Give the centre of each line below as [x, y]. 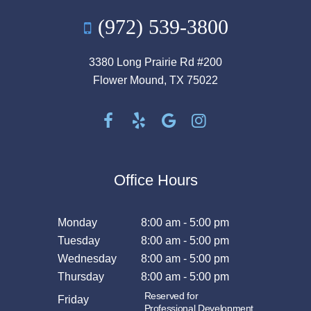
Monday [77, 222]
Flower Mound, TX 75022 [155, 80]
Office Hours [155, 180]
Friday [73, 299]
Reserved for [171, 295]
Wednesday [87, 258]
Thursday [81, 276]
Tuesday [78, 240]
